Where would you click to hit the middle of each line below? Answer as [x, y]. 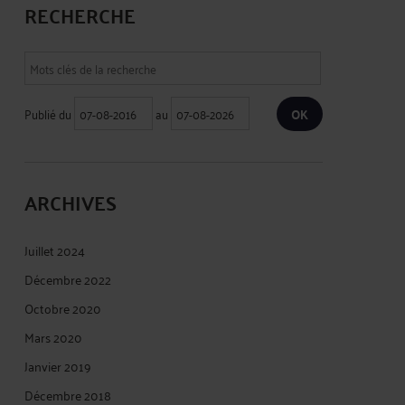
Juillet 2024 [55, 250]
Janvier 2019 [58, 365]
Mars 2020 [53, 336]
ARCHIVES [71, 202]
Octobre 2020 [63, 307]
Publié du [49, 113]
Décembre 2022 [68, 278]
